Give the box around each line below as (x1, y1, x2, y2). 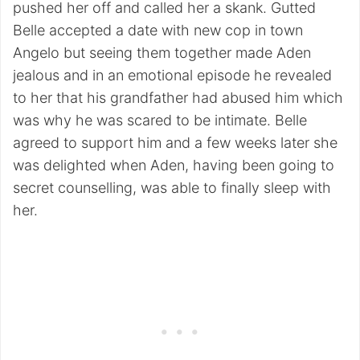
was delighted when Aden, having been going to (13, 157, 334, 174)
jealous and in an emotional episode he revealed (13, 67, 332, 84)
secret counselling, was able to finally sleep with (13, 179, 331, 197)
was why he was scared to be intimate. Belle (13, 112, 307, 129)
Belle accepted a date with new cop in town (13, 22, 303, 39)
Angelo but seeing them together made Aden (13, 44, 311, 62)
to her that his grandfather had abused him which (13, 89, 343, 107)
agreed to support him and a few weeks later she (13, 134, 337, 152)
